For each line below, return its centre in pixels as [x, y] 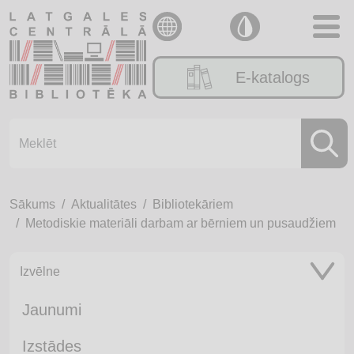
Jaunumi [52, 310]
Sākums [32, 204]
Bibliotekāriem [193, 204]
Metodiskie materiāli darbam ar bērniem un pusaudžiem [181, 223]
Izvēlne [40, 271]
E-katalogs [273, 77]
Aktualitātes [104, 204]
